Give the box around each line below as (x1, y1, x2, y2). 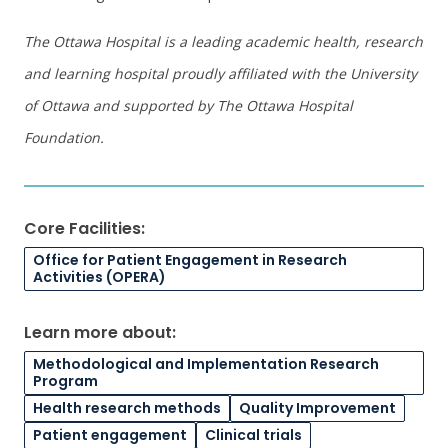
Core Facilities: (24, 217, 145, 240)
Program (33, 371, 98, 391)
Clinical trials (205, 425, 302, 445)
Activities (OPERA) (33, 267, 166, 287)
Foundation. (24, 128, 104, 147)
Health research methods (33, 398, 221, 418)
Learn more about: (24, 321, 176, 344)
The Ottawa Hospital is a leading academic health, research (24, 32, 423, 51)
